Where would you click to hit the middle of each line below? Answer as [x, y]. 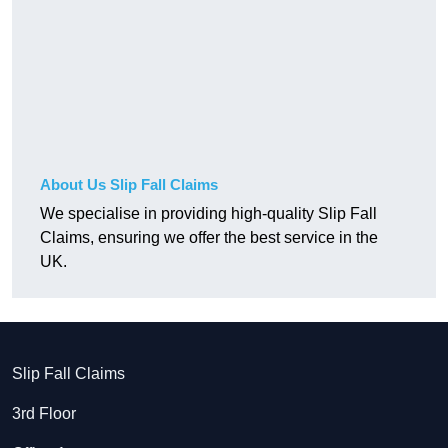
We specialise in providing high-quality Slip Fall [208, 214]
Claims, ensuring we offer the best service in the [209, 238]
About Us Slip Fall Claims [129, 185]
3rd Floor [44, 414]
